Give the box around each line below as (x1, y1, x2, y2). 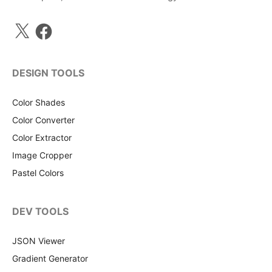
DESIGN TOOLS (12, 67, 84, 80)
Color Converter (12, 115, 75, 126)
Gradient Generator (12, 253, 88, 264)
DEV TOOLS (12, 205, 69, 218)
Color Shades (12, 97, 65, 108)
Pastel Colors (12, 168, 64, 178)
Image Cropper (12, 150, 72, 161)
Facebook (33, 20, 73, 31)
